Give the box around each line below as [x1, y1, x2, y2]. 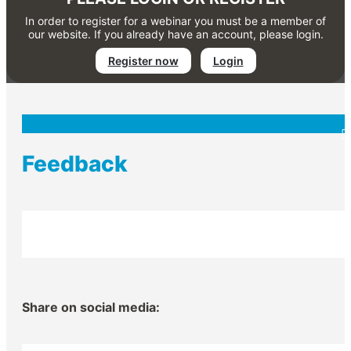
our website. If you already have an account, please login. [27, 27, 324, 41]
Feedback [22, 150, 128, 177]
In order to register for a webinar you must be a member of [25, 14, 326, 27]
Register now [107, 54, 179, 67]
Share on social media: [22, 299, 160, 316]
